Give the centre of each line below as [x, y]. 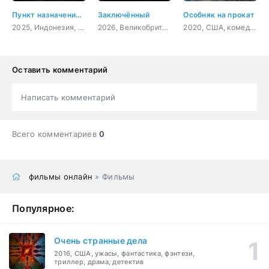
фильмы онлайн [61, 176]
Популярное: [44, 208]
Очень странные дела [101, 241]
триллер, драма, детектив [99, 262]
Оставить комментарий [60, 69]
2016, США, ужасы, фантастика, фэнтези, [125, 254]
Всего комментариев [56, 134]
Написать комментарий [68, 97]
